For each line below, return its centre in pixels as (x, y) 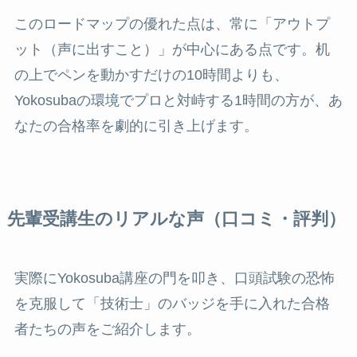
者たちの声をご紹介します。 (107, 329)
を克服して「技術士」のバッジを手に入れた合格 (172, 303)
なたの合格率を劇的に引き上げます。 (136, 126)
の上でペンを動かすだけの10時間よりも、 (151, 75)
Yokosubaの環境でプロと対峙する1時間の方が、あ (178, 100)
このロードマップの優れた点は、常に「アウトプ (172, 24)
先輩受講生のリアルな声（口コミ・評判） (176, 219)
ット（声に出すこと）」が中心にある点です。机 (172, 49)
